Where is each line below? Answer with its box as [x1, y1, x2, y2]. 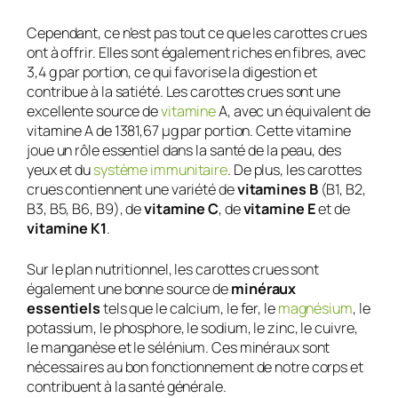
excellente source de [27, 100, 161, 121]
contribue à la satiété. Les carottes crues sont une [27, 81, 340, 101]
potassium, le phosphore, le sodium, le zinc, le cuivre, [27, 317, 358, 338]
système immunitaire [92, 159, 228, 179]
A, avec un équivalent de [216, 100, 370, 121]
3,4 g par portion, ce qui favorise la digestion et [27, 61, 317, 82]
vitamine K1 [27, 218, 107, 238]
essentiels [27, 298, 101, 318]
